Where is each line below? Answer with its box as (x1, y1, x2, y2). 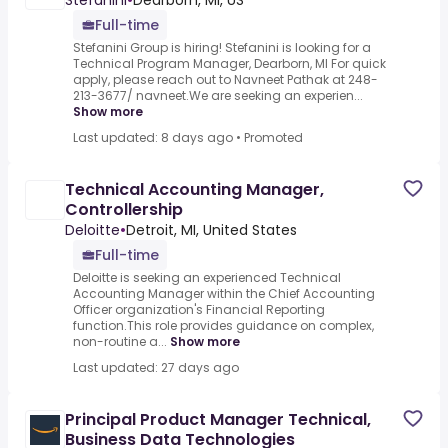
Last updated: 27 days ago (73, 359, 239, 377)
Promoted (244, 129, 303, 147)
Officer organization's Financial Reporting (73, 301, 325, 319)
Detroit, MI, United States (126, 220, 297, 241)
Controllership (65, 198, 183, 222)
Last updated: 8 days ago (73, 129, 233, 147)
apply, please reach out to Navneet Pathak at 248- (73, 71, 378, 89)
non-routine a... (73, 333, 167, 351)
